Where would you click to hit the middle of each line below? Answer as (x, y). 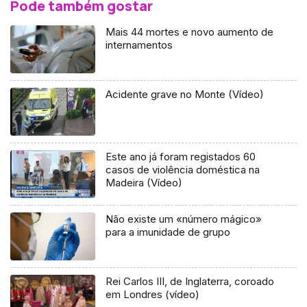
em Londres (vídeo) (153, 294)
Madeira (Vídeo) (144, 183)
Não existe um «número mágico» (184, 219)
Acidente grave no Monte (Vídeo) (185, 95)
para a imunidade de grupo (168, 232)
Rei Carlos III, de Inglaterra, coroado (190, 281)
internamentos (139, 45)
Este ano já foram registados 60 (181, 157)
